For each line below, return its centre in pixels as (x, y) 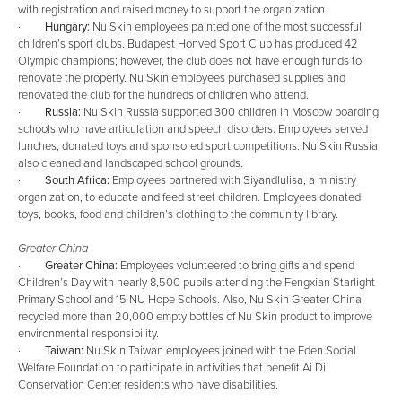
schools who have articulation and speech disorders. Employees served (193, 129)
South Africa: (79, 180)
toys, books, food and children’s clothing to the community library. (178, 214)
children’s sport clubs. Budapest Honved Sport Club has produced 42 (188, 44)
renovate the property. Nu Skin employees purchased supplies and (182, 78)
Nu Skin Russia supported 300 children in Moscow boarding (230, 112)
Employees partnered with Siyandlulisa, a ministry (234, 180)
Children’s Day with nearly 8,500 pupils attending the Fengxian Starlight (197, 283)
